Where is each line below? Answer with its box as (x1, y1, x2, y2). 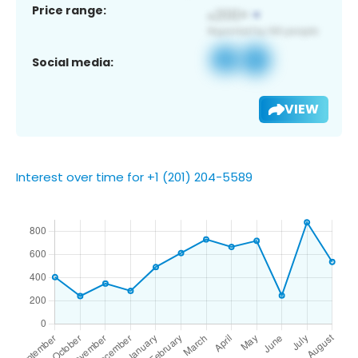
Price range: (32, 2, 106, 18)
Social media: (32, 54, 113, 70)
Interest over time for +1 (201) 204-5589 (16, 168, 253, 185)
